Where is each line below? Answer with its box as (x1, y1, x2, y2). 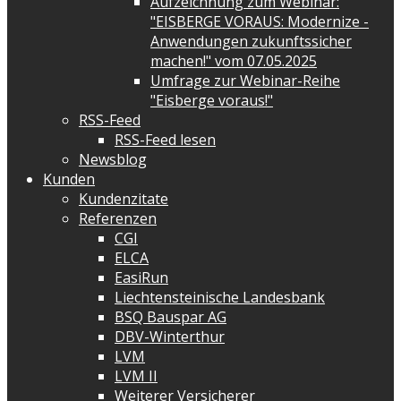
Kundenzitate (79, 189, 168, 209)
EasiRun (115, 268, 168, 288)
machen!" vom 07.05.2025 (150, 51, 317, 72)
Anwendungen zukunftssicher (150, 31, 352, 52)
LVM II (115, 366, 158, 387)
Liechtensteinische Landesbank (115, 287, 325, 308)
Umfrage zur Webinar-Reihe (150, 71, 340, 91)
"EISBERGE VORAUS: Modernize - (150, 12, 369, 32)
